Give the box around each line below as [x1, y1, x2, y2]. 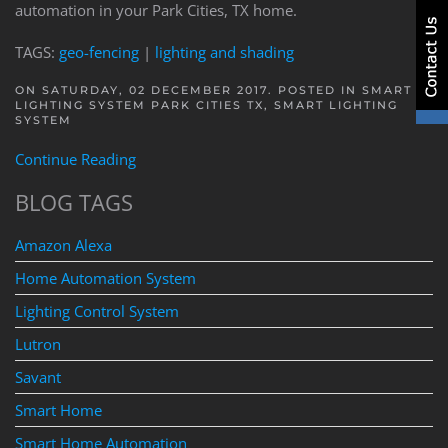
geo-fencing [59, 41, 139, 62]
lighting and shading [155, 41, 294, 62]
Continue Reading [15, 148, 136, 169]
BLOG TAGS [15, 186, 133, 217]
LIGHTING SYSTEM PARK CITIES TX [15, 97, 264, 112]
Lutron [15, 333, 61, 354]
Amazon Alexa [15, 234, 112, 255]
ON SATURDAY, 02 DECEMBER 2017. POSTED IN [15, 82, 362, 97]
